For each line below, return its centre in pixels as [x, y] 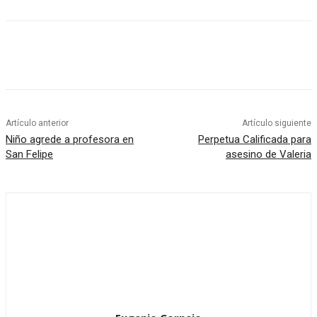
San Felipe [29, 155]
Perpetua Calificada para [254, 140]
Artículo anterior [37, 123]
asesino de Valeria [268, 155]
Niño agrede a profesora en [70, 140]
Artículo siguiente [276, 123]
